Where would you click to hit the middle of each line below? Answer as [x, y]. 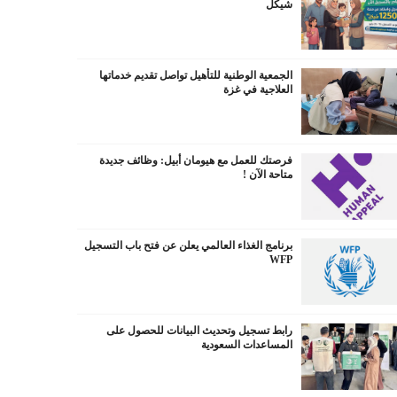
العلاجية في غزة [257, 90]
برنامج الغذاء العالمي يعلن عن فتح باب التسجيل [188, 245]
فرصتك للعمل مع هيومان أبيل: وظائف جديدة [195, 160]
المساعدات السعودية [246, 345]
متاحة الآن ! [267, 175]
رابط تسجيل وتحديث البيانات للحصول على [199, 331]
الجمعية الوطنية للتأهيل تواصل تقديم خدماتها [195, 75]
